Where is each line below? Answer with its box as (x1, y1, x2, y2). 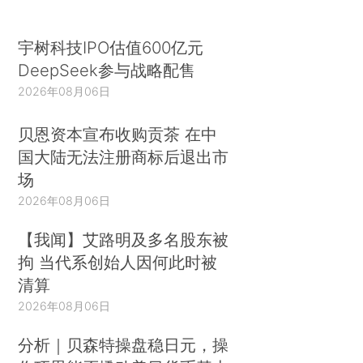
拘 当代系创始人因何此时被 (18, 252, 218, 273)
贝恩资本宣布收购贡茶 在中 (18, 124, 218, 145)
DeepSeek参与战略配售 (18, 59, 196, 80)
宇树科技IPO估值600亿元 (18, 36, 204, 58)
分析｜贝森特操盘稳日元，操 (18, 335, 229, 356)
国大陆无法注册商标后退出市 (18, 147, 229, 168)
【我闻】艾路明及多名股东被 (18, 229, 229, 250)
